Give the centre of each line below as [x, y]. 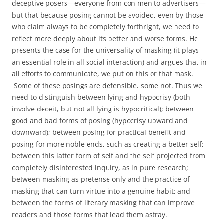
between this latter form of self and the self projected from [109, 156]
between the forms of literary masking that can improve [103, 203]
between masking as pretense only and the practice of [101, 179]
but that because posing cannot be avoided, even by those [108, 15]
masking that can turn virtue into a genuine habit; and [101, 191]
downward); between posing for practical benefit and [99, 132]
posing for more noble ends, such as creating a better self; [108, 144]
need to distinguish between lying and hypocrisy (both [101, 97]
